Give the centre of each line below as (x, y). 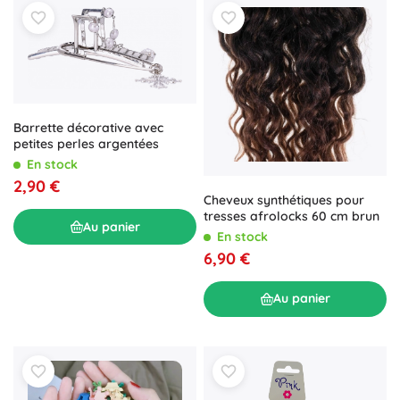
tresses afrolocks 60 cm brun (292, 216)
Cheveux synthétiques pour (284, 200)
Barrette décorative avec (88, 128)
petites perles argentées (86, 144)
